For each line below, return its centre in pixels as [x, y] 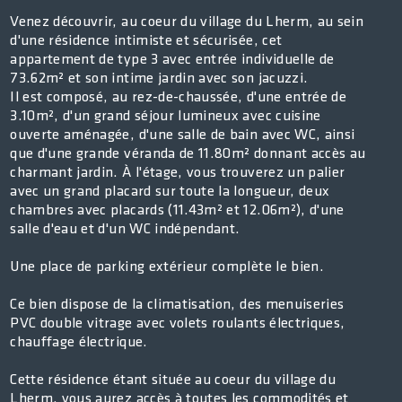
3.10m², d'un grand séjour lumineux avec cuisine [166, 117]
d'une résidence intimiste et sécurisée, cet [146, 41]
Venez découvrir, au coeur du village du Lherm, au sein [187, 22]
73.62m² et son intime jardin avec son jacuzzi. [159, 79]
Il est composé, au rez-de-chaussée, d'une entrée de [179, 98]
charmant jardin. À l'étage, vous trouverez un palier [178, 173]
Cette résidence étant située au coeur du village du [173, 380]
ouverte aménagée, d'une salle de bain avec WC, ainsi [183, 135]
